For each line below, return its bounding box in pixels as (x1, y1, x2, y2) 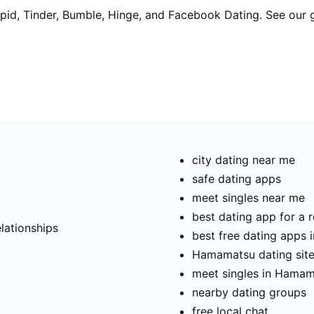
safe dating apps (192, 172, 281, 186)
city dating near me (192, 153, 295, 168)
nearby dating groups (192, 285, 306, 300)
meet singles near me (192, 191, 305, 205)
